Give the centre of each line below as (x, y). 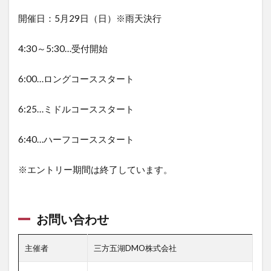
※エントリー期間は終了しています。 (95, 169)
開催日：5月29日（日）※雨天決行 (90, 18)
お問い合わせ (73, 219)
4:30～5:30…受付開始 (63, 48)
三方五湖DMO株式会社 (135, 248)
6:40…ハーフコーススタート (76, 139)
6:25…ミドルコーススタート (76, 109)
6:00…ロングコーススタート (76, 78)
